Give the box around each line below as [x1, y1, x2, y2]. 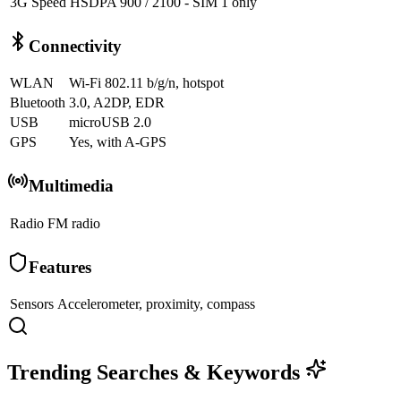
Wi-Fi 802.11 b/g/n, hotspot [69, 75, 224, 91]
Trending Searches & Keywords [7, 361, 305, 385]
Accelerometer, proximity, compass [57, 296, 255, 312]
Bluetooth [10, 95, 65, 111]
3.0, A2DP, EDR [69, 95, 165, 111]
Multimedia [29, 176, 114, 196]
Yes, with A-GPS [69, 134, 166, 150]
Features [29, 257, 91, 277]
